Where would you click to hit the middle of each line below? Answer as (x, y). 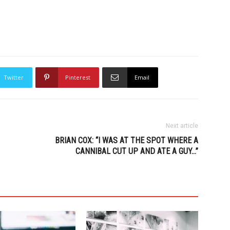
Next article (182, 126)
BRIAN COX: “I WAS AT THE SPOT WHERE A (127, 140)
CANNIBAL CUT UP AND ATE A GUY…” (137, 151)
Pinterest (78, 77)
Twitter (14, 77)
